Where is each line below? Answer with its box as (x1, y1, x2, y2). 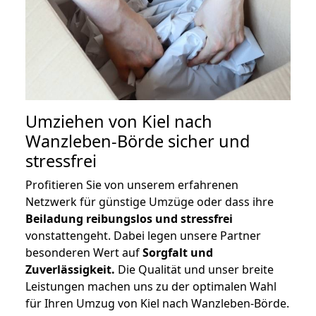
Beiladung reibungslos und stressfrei (25, 211, 233, 227)
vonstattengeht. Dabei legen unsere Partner (25, 228, 261, 244)
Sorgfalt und (142, 245, 213, 261)
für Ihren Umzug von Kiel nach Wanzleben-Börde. (25, 296, 289, 312)
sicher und (164, 130, 250, 153)
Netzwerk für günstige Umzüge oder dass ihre (25, 194, 274, 210)
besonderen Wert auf (25, 245, 142, 261)
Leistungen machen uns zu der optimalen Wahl (25, 279, 276, 295)
